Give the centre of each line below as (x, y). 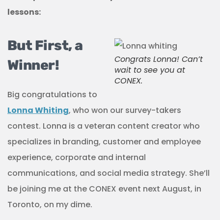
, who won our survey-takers (125, 110)
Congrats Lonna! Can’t (159, 59)
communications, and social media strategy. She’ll (109, 173)
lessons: (24, 12)
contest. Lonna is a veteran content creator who (104, 126)
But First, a (45, 45)
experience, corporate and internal (77, 157)
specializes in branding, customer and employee (104, 142)
